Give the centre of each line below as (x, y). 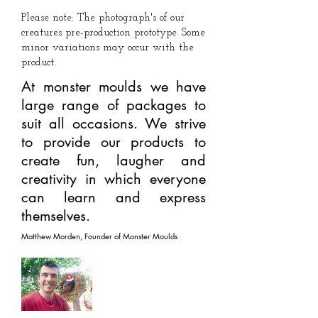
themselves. (56, 216)
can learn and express (114, 197)
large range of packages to (114, 105)
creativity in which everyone (114, 179)
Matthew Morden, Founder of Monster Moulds (100, 236)
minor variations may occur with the (108, 48)
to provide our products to (114, 142)
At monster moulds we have (114, 87)
